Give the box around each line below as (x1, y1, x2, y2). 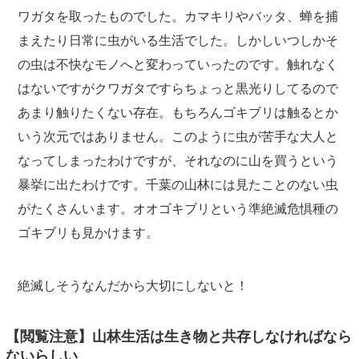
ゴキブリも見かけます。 (18, 225, 159, 240)
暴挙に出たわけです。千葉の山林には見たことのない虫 (18, 177, 339, 192)
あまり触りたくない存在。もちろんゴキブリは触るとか (18, 105, 339, 119)
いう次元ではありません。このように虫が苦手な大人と (18, 129, 339, 143)
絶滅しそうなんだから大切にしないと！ (18, 278, 249, 292)
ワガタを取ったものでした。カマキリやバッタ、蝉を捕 (18, 9, 339, 23)
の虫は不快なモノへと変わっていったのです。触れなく (18, 57, 339, 71)
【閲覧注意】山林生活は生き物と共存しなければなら (5, 328, 352, 345)
